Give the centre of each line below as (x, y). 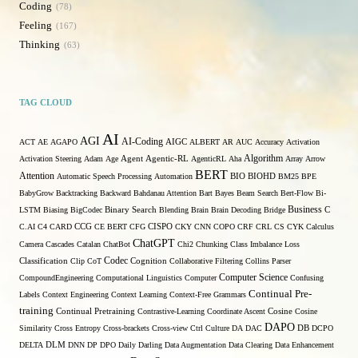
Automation (173, 176)
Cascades (60, 244)
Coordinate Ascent (236, 311)
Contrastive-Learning (171, 311)
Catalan (89, 244)
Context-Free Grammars (208, 294)
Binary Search (131, 209)
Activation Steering (50, 159)
